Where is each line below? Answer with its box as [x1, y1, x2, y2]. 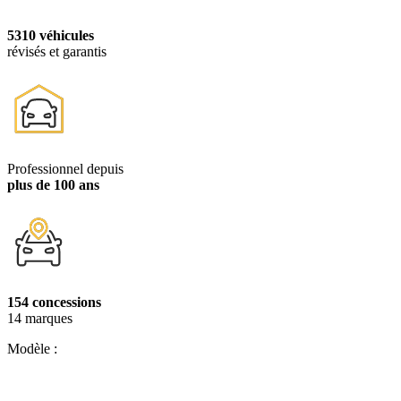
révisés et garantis [7, 43, 107, 59]
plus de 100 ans [7, 176, 99, 192]
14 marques [7, 310, 73, 326]
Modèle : [7, 340, 57, 356]
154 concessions [7, 294, 101, 310]
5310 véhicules [7, 27, 94, 43]
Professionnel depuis [7, 160, 124, 176]
